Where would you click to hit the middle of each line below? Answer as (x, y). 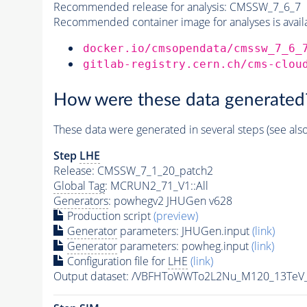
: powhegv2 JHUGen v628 (170, 201)
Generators (81, 201)
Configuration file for (116, 261)
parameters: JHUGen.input (184, 231)
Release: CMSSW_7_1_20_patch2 (133, 171)
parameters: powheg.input (184, 246)
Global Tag (79, 186)
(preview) (175, 216)
